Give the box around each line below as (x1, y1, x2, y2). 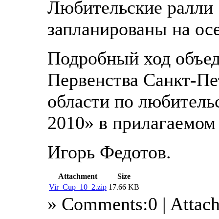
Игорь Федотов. (47, 141, 171, 162)
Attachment (58, 172, 97, 180)
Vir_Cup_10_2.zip (49, 182, 107, 191)
